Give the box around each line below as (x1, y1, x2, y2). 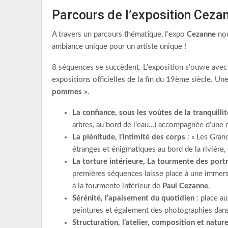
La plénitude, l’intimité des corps (72, 133, 185, 141)
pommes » (52, 88, 88, 96)
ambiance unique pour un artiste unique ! (52, 43, 186, 50)
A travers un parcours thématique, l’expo (52, 31, 187, 38)
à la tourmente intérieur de (72, 182, 162, 190)
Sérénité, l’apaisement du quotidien (72, 194, 194, 202)
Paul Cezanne (162, 182, 208, 190)
